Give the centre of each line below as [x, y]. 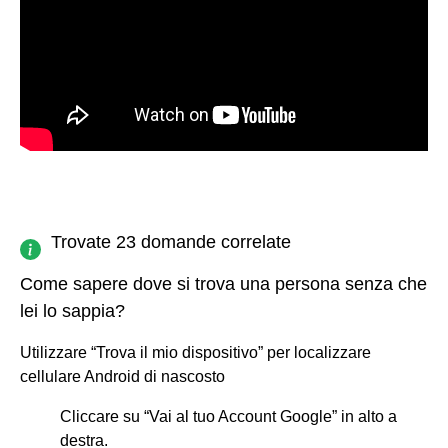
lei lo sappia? [72, 310]
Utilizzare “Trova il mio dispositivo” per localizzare [195, 352]
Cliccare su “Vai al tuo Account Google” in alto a [228, 416]
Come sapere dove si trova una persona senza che [223, 283]
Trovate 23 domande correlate [171, 241]
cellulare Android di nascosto [122, 376]
